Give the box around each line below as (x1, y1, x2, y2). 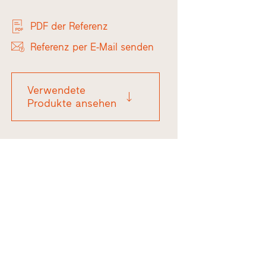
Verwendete (27, 84, 85, 97)
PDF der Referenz (30, 20, 109, 33)
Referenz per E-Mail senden (30, 40, 154, 53)
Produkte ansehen (27, 97, 116, 110)
